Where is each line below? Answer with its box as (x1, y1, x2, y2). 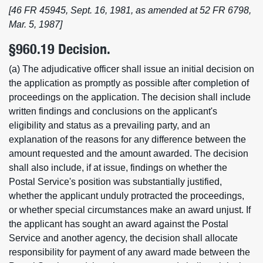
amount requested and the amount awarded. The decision (9, 149, 248, 159)
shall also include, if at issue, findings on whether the (9, 163, 227, 173)
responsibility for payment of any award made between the (9, 247, 250, 257)
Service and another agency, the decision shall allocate (9, 233, 238, 243)
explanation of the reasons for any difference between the (9, 134, 246, 144)
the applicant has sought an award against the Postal (9, 219, 228, 229)
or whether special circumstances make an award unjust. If (9, 205, 251, 215)
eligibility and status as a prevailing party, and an (9, 120, 210, 130)
